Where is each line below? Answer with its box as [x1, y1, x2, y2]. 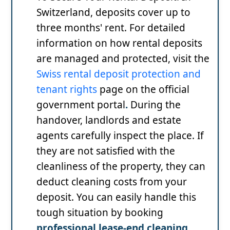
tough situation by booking [36, 205, 163, 219]
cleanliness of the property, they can [36, 159, 205, 173]
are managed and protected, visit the [36, 51, 209, 65]
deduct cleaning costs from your [36, 175, 187, 188]
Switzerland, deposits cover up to [36, 5, 190, 19]
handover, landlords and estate [36, 113, 181, 127]
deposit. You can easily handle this [36, 190, 196, 204]
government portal [36, 98, 125, 111]
